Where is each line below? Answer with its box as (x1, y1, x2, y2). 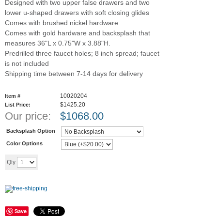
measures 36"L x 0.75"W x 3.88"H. (5, 39, 110, 47)
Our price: (5, 110, 51, 122)
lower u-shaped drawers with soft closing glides (5, 9, 149, 16)
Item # (5, 93, 20, 99)
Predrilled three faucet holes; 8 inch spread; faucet (5, 49, 159, 57)
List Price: (5, 102, 31, 108)
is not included (5, 60, 49, 67)
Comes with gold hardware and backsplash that (5, 29, 150, 37)
